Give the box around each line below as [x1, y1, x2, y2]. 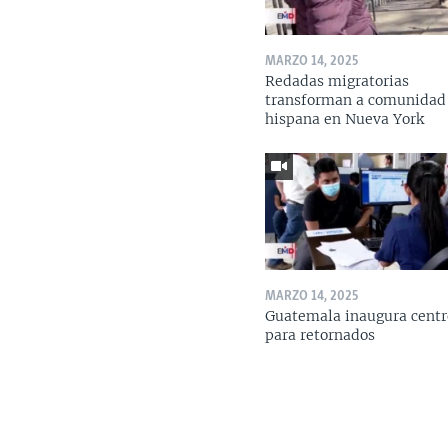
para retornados [265, 325, 376, 344]
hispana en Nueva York [265, 109, 425, 128]
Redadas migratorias [265, 71, 410, 90]
